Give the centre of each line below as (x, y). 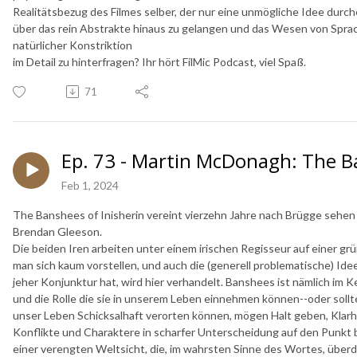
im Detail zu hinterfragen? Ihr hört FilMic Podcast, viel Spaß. (159, 61)
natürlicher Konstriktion (74, 45)
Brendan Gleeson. (57, 231)
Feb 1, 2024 (90, 185)
